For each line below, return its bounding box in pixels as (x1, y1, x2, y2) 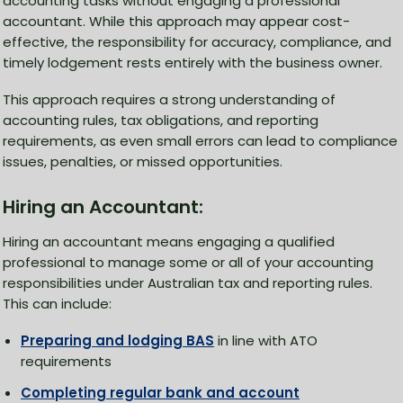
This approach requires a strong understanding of (3, 90, 336, 110)
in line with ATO (214, 331, 318, 351)
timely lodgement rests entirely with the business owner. (3, 53, 382, 73)
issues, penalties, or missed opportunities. (3, 152, 282, 172)
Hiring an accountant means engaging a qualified (3, 232, 335, 252)
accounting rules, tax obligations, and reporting (3, 111, 318, 130)
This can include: (3, 294, 112, 314)
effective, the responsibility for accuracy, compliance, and (3, 32, 391, 52)
